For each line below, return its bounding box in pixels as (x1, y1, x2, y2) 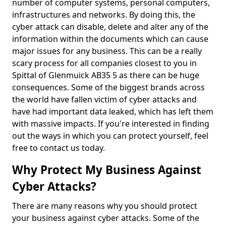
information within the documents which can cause (12, 33, 208, 44)
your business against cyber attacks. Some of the (12, 212, 199, 223)
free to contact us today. (12, 142, 107, 153)
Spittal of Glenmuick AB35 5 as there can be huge (12, 70, 199, 81)
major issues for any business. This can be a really (12, 45, 202, 56)
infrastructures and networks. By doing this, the (12, 9, 195, 20)
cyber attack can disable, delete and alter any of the (12, 21, 208, 32)
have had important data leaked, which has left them (12, 106, 213, 117)
